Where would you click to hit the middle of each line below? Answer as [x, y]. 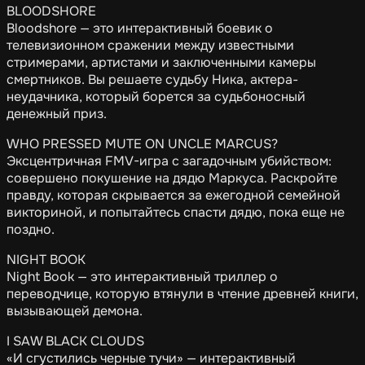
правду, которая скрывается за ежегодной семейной [174, 195]
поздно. [31, 229]
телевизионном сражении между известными [150, 45]
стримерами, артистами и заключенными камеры [161, 62]
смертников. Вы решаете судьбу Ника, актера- [152, 79]
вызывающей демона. [75, 311]
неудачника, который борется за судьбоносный [156, 97]
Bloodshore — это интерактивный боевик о [140, 28]
